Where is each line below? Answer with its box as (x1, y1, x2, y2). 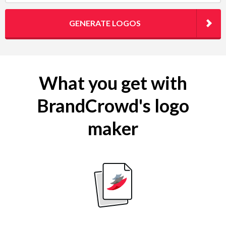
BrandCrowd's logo (37, 94, 189, 117)
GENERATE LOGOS (69, 18, 141, 28)
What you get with (39, 71, 187, 94)
